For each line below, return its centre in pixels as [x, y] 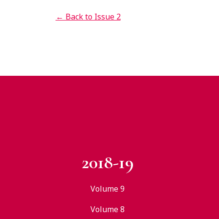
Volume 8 [108, 209]
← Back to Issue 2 [88, 17]
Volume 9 [108, 189]
